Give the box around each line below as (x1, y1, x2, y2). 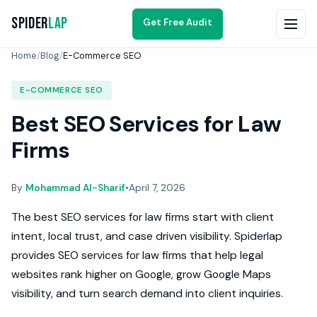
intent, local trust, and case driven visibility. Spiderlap (11, 229, 282, 243)
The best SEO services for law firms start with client (11, 209, 274, 224)
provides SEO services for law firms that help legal (11, 248, 263, 263)
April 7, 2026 (129, 182, 185, 194)
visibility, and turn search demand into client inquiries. (11, 286, 283, 301)
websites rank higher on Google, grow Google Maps (11, 267, 271, 282)
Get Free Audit (143, 16, 213, 28)
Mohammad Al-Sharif (25, 182, 125, 194)
